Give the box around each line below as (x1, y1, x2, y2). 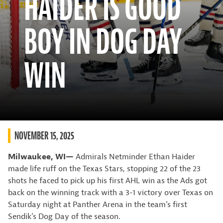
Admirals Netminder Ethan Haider (74, 152, 195, 162)
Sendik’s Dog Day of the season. (8, 212, 120, 222)
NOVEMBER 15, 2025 (14, 128, 74, 143)
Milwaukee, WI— (8, 152, 74, 162)
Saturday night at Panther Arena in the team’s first (8, 200, 187, 210)
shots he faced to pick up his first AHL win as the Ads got (8, 176, 207, 186)
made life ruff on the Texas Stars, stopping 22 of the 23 (8, 164, 201, 174)
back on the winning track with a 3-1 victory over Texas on (8, 188, 213, 198)
